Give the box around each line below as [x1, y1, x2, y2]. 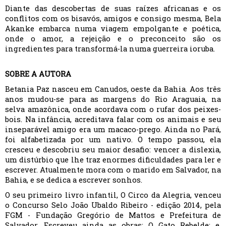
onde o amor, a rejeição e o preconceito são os [5, 34, 221, 43]
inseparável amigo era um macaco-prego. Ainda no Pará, [5, 125, 221, 134]
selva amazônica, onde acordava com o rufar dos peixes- [5, 104, 221, 114]
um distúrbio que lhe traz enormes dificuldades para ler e [5, 155, 221, 164]
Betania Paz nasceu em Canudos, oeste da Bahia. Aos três [5, 84, 221, 94]
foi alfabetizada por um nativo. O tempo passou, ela [5, 135, 221, 144]
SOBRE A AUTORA [5, 69, 71, 79]
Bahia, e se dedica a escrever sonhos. [5, 175, 142, 185]
